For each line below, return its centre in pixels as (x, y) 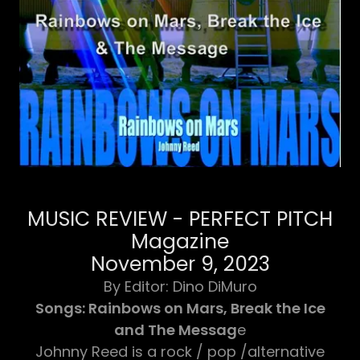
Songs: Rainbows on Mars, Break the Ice (180, 308)
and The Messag (176, 329)
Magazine (180, 241)
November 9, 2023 (180, 264)
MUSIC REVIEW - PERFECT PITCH (180, 219)
